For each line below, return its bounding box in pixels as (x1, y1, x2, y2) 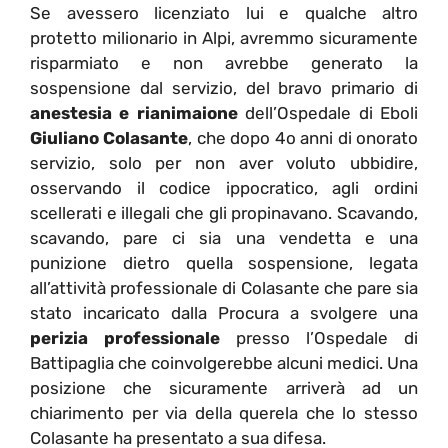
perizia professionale (30, 327, 220, 348)
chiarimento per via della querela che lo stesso (30, 402, 418, 423)
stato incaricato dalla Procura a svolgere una (30, 302, 418, 323)
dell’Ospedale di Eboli (237, 102, 419, 123)
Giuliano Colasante (30, 127, 189, 148)
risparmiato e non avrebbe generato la (30, 52, 418, 73)
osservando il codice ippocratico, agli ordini (30, 177, 418, 198)
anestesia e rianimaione (30, 102, 238, 123)
